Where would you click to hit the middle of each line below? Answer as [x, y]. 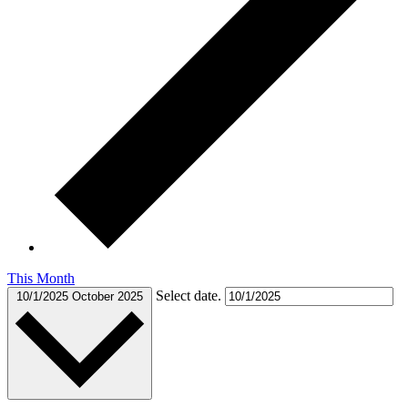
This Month [41, 278]
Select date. [190, 295]
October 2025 [107, 296]
